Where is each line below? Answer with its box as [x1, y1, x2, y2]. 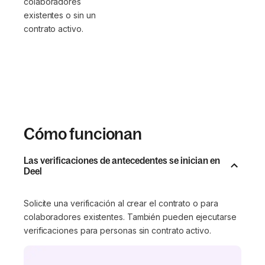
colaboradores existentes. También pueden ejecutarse [24, 212, 237, 222]
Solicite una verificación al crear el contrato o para [24, 198, 218, 209]
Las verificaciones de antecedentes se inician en [24, 155, 220, 166]
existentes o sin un [24, 10, 96, 21]
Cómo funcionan [24, 124, 143, 144]
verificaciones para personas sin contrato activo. [24, 225, 211, 236]
